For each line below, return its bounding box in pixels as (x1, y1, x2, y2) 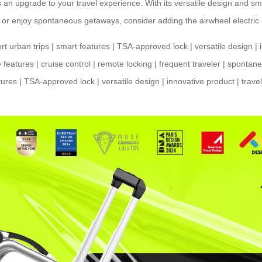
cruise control (41, 59, 91, 69)
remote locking (98, 59, 152, 69)
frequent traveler (159, 59, 220, 69)
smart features (56, 42, 110, 51)
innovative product (167, 77, 235, 87)
